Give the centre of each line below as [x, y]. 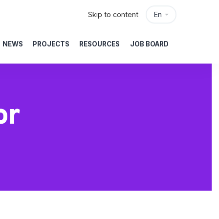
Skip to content [113, 14]
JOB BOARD [149, 44]
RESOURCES [100, 44]
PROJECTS [51, 44]
